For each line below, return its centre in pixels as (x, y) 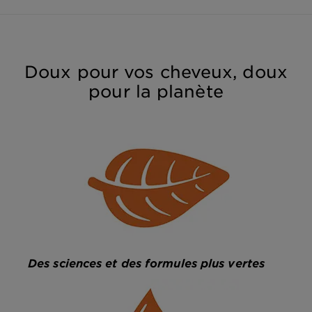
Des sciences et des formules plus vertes (146, 263)
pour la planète (156, 92)
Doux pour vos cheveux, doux (156, 72)
